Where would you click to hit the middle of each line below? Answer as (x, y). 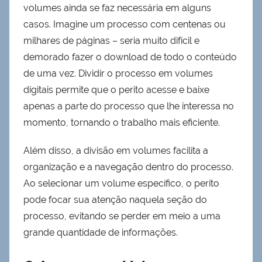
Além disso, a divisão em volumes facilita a (116, 150)
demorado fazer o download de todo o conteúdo (130, 57)
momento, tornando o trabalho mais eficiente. (122, 122)
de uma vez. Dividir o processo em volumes (118, 73)
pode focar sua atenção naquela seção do (115, 199)
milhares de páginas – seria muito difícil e (111, 40)
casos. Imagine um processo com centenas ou (125, 24)
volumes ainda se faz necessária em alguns (117, 8)
